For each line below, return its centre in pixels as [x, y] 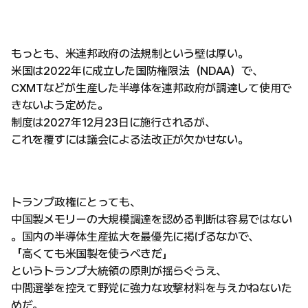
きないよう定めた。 [60, 106]
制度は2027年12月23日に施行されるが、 [113, 123]
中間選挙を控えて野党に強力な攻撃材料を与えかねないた [152, 288]
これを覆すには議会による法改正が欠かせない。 [130, 140]
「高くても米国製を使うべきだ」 [92, 254]
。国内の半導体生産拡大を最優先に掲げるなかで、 [135, 237]
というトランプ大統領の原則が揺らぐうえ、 [119, 271]
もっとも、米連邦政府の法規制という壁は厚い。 [130, 54]
